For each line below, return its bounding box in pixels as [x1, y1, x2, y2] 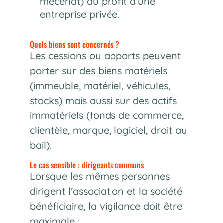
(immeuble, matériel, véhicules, [29, 79, 170, 92]
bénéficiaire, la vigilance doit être [29, 199, 182, 212]
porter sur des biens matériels [29, 64, 167, 77]
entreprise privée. [39, 7, 119, 20]
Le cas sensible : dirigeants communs [29, 158, 144, 171]
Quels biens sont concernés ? [29, 38, 119, 50]
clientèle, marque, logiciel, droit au [29, 123, 187, 136]
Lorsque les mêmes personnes [29, 169, 170, 182]
